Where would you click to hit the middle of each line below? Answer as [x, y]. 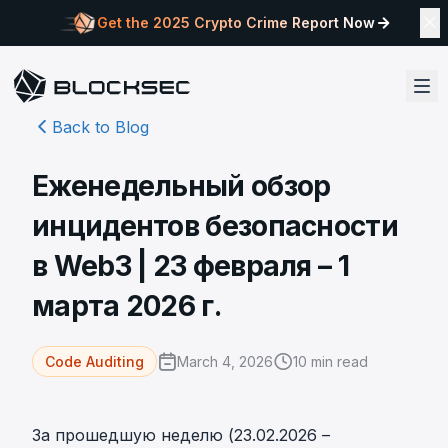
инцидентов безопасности [215, 226]
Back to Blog [100, 127]
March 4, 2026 [225, 361]
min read [337, 361]
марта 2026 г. [126, 306]
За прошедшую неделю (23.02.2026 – [181, 435]
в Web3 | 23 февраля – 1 [190, 266]
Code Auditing [94, 361]
